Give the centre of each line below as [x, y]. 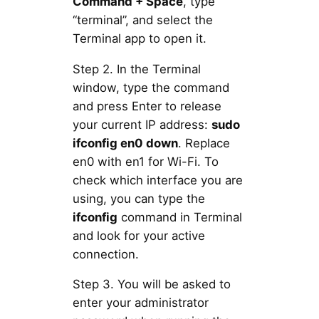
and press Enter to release [147, 106]
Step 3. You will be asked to [151, 284]
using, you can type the [138, 198]
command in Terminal [179, 217]
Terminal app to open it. [139, 38]
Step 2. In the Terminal [136, 69]
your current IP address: [142, 124]
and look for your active [138, 235]
